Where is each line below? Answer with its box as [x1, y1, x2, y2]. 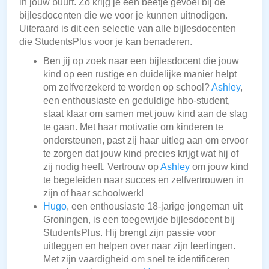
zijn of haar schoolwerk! [43, 188, 144, 199]
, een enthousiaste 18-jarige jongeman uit [67, 201, 243, 212]
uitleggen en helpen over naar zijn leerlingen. [43, 241, 235, 252]
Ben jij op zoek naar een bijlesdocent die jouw [43, 56, 239, 67]
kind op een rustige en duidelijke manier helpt [43, 69, 237, 80]
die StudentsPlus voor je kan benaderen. [19, 37, 192, 47]
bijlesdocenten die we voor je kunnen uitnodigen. [19, 10, 228, 21]
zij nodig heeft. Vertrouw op [43, 162, 160, 172]
